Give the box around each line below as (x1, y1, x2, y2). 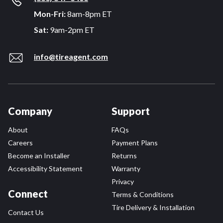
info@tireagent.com (34, 51, 108, 61)
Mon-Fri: (34, 8, 66, 18)
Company (8, 105, 52, 117)
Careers (8, 138, 33, 147)
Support (111, 105, 150, 117)
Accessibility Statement (8, 164, 83, 173)
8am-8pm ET (66, 8, 112, 18)
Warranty (111, 164, 140, 173)
